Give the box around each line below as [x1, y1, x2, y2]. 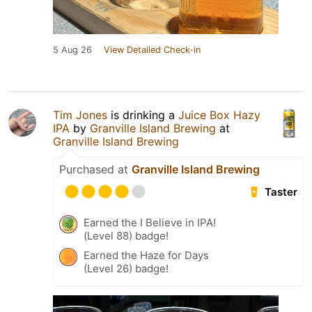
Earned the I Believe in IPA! [84, 216, 216, 229]
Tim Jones [53, 108, 107, 122]
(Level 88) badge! [84, 229, 169, 242]
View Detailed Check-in [104, 45, 201, 55]
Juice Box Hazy [178, 108, 260, 122]
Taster [265, 185, 297, 198]
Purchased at [59, 162, 132, 176]
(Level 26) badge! [84, 262, 169, 275]
